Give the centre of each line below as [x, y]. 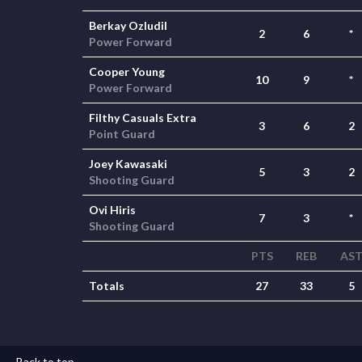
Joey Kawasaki [128, 164]
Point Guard [122, 134]
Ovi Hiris [112, 210]
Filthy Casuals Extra [143, 118]
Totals [107, 286]
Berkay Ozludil [128, 25]
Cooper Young [127, 72]
